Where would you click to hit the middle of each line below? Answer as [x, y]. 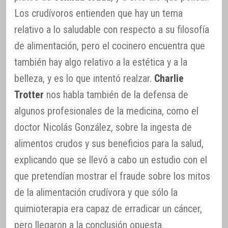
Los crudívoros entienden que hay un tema [98, 13]
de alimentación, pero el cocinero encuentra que [110, 46]
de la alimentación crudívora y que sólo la [96, 192]
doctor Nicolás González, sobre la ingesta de [103, 127]
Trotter [29, 95]
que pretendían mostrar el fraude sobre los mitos [112, 176]
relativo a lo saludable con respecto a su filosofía [112, 30]
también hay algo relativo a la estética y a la [101, 62]
